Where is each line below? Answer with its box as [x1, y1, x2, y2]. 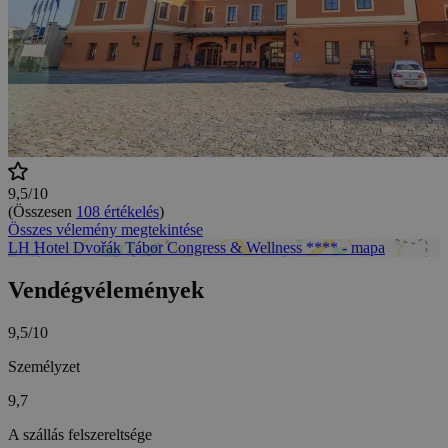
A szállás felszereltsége [8, 426, 152, 444]
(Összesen [8, 203, 76, 221]
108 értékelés [76, 203, 159, 221]
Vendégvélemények [8, 277, 204, 304]
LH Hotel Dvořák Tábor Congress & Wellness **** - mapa [8, 239, 385, 257]
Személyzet [8, 358, 80, 376]
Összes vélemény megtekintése [8, 221, 203, 239]
